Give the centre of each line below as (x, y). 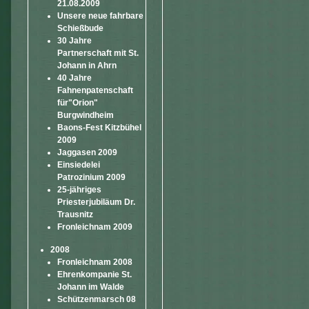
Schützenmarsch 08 (97, 299)
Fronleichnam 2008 (95, 262)
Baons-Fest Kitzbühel (99, 128)
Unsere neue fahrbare (100, 16)
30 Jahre (74, 41)
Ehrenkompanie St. (94, 275)
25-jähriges (79, 190)
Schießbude (80, 28)
